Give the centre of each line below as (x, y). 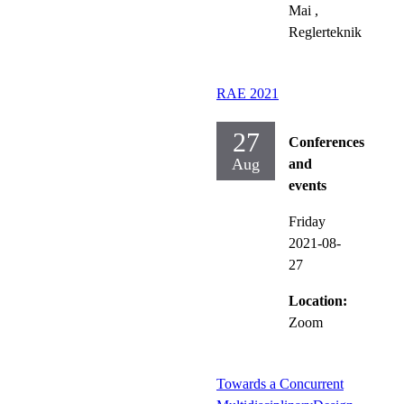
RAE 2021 (248, 93)
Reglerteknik (325, 32)
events (308, 185)
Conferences (326, 142)
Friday (307, 221)
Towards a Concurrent (280, 383)
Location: (318, 300)
